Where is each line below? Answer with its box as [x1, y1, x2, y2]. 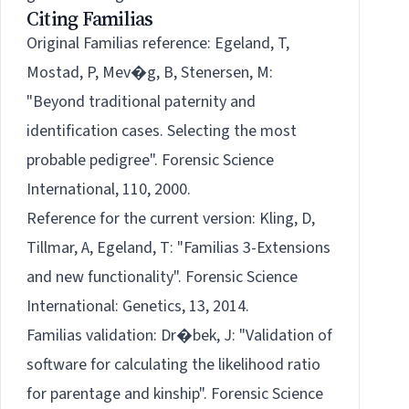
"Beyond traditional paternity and [26, 90, 256, 114]
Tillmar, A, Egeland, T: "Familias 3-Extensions [26, 236, 330, 260]
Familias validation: [26, 324, 161, 348]
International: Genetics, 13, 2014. [26, 295, 249, 319]
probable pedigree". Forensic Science [26, 149, 274, 173]
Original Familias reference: [26, 32, 215, 56]
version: [199, 207, 259, 231]
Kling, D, [259, 207, 315, 231]
